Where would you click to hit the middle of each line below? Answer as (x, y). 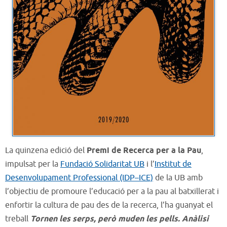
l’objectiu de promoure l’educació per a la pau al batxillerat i (112, 192)
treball (18, 219)
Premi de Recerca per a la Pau (144, 151)
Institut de (173, 164)
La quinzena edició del (46, 151)
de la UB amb (178, 178)
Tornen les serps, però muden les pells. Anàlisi (120, 219)
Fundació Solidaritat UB (102, 164)
